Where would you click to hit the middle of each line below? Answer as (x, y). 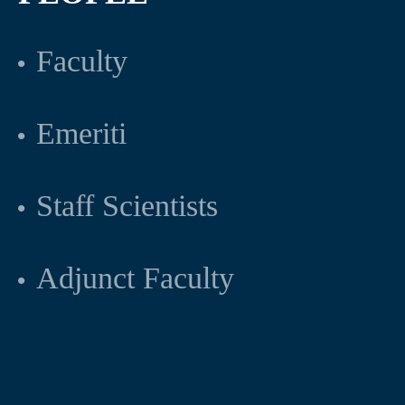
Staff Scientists (127, 206)
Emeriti (81, 134)
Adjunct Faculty (135, 278)
